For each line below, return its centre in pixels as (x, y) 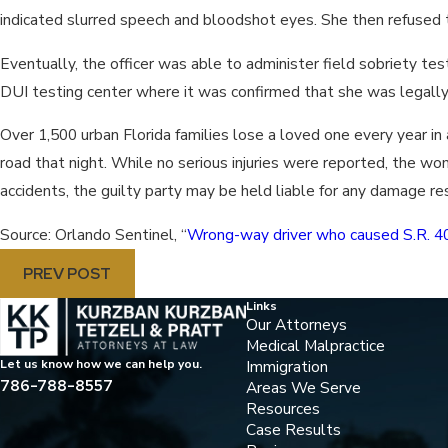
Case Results (293, 430)
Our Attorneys (296, 325)
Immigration (286, 367)
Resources (282, 409)
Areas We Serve (303, 388)
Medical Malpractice (315, 346)
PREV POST (67, 273)
